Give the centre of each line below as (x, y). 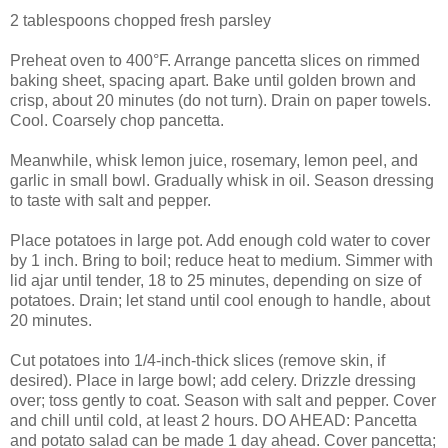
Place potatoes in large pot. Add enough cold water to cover (220, 240)
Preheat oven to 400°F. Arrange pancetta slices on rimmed (215, 60)
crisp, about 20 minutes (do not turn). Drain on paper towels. (220, 100)
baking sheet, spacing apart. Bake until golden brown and (213, 80)
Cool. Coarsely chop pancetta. (117, 120)
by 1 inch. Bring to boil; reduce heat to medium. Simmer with (221, 260)
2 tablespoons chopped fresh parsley (140, 20)
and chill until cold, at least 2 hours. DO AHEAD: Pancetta (213, 420)
